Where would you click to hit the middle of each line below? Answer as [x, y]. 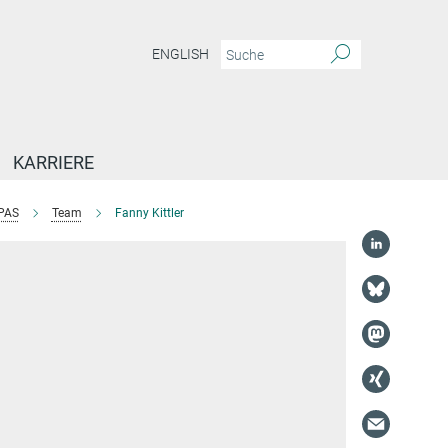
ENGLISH [180, 54]
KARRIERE [53, 162]
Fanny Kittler [149, 213]
